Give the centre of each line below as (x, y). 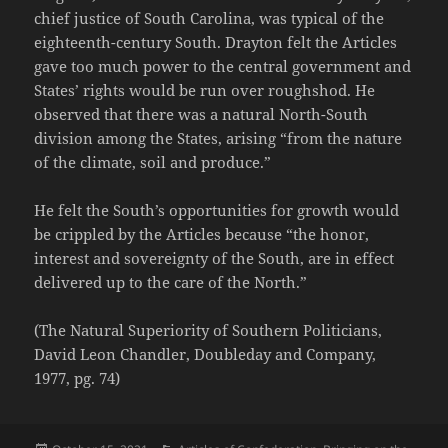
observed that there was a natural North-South (201, 113)
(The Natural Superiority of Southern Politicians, (208, 329)
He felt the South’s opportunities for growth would (217, 209)
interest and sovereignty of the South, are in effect (214, 257)
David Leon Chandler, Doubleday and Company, (205, 353)
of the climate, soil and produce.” (153, 161)
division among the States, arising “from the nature (218, 137)
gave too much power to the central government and (223, 65)
